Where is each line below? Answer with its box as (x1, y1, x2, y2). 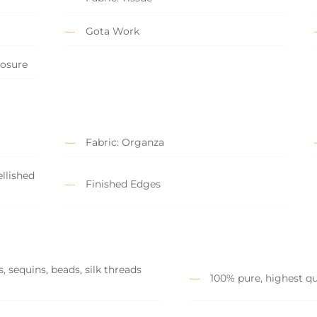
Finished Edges (86, 177, 161, 190)
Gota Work (86, 25, 139, 38)
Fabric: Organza (86, 136, 164, 149)
